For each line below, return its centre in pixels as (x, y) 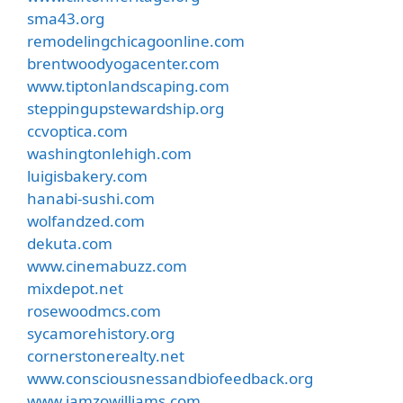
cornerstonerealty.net (106, 356)
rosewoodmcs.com (94, 311)
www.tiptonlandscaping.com (128, 86)
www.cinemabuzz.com (107, 266)
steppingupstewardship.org (125, 108)
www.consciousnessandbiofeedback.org (170, 378)
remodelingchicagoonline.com (136, 41)
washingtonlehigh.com (109, 153)
